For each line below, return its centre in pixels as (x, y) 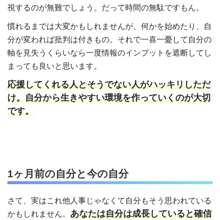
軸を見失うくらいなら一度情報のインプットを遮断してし (110, 53)
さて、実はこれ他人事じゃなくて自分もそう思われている (110, 200)
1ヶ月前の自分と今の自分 (68, 173)
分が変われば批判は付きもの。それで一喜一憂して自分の (110, 40)
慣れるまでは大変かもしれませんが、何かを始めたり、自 (110, 27)
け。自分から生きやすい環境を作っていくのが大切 (109, 98)
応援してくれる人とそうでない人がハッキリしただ (109, 85)
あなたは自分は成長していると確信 (141, 213)
